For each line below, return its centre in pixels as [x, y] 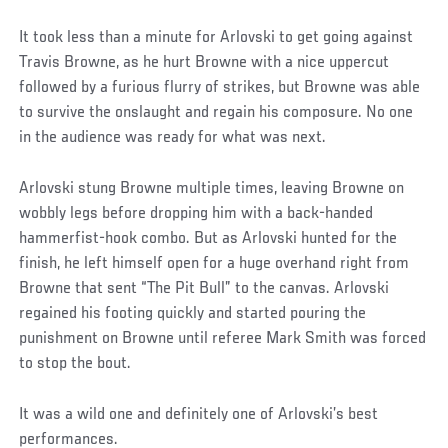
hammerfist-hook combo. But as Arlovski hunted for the [208, 238]
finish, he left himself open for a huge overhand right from [214, 263]
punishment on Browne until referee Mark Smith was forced [223, 338]
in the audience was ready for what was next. [173, 137]
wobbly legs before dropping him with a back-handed [196, 213]
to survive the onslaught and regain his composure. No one [216, 112]
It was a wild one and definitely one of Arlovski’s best [199, 414]
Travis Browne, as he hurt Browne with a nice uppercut [204, 62]
